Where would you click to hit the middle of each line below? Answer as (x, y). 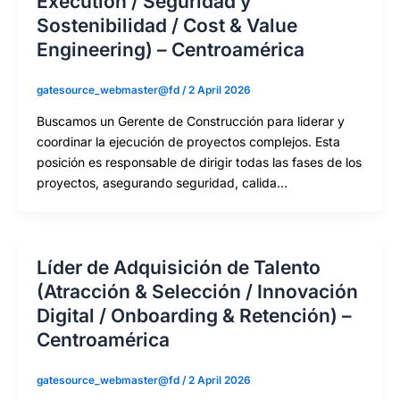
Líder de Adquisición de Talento (179, 268)
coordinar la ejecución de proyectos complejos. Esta (188, 142)
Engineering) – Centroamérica (171, 50)
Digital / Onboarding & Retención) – (194, 316)
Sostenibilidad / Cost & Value (167, 26)
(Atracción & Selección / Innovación (197, 292)
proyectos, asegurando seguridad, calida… (162, 183)
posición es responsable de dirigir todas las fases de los (199, 162)
